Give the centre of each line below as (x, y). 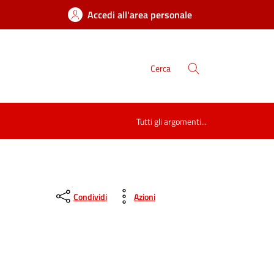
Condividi (90, 196)
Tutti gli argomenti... (172, 122)
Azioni (144, 196)
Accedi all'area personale (140, 15)
